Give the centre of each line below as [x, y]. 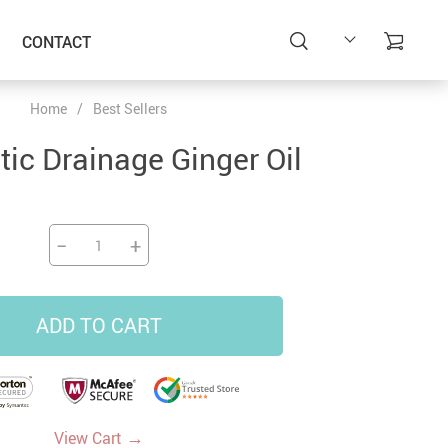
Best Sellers [130, 108]
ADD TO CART [98, 325]
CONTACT [56, 42]
